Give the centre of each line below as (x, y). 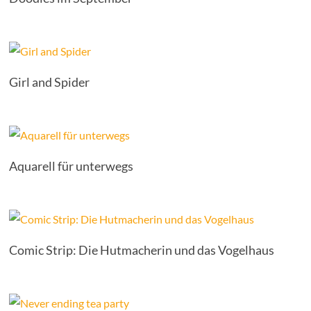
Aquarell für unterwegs (72, 166)
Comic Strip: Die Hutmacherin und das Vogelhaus (142, 250)
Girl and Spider (50, 82)
